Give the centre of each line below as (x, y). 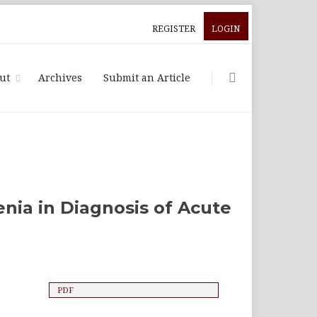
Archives (60, 77)
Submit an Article (147, 77)
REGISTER (174, 29)
